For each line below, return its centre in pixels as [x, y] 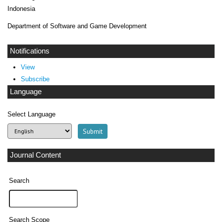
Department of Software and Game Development [77, 26]
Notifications [30, 51]
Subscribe [35, 79]
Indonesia [21, 8]
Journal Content [35, 155]
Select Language [31, 114]
